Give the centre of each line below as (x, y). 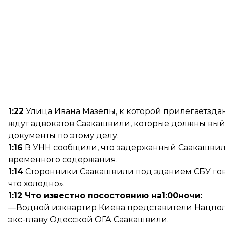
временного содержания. (63, 159)
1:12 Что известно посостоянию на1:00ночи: (105, 196)
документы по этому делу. (63, 135)
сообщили (75, 147)
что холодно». (36, 184)
